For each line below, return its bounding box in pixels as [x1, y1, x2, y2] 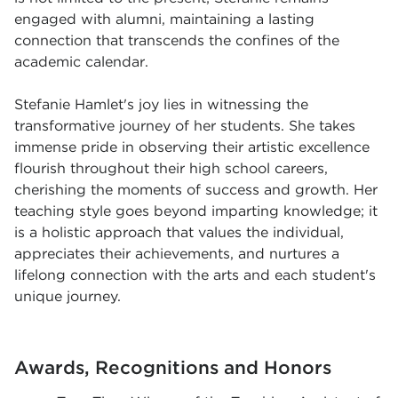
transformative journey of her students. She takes [14, 117, 355, 135]
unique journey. [14, 288, 121, 306]
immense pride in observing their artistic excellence [14, 139, 370, 156]
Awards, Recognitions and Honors [14, 356, 331, 379]
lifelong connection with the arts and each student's [14, 267, 376, 284]
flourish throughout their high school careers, [14, 160, 328, 178]
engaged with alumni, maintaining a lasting [14, 11, 314, 28]
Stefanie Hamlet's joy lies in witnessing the [14, 96, 308, 114]
